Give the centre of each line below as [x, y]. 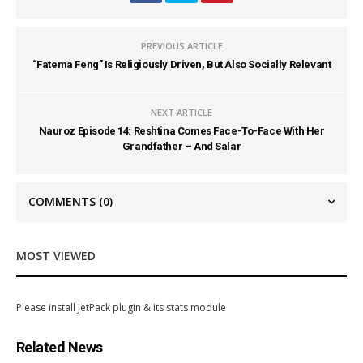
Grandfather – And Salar [181, 146]
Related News [60, 347]
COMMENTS [64, 201]
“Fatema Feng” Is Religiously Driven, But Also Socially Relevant [181, 64]
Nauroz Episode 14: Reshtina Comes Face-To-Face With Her [181, 130]
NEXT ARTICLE [181, 112]
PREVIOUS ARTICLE [181, 45]
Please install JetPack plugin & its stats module [121, 307]
